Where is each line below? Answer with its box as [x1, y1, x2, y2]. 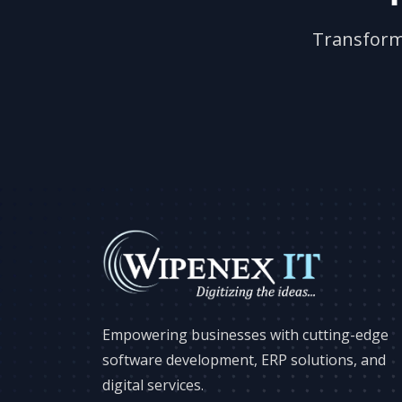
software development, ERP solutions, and [102, 350, 386, 371]
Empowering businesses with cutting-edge [102, 325, 389, 345]
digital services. [102, 375, 204, 396]
